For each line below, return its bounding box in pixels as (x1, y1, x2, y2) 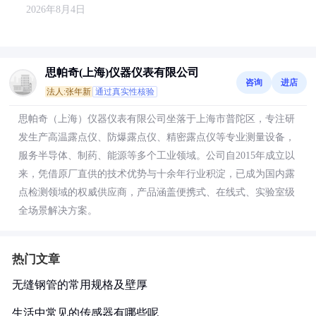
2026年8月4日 (26, 4, 85, 15)
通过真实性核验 (95, 87, 154, 97)
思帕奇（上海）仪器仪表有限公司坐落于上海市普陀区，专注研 (18, 114, 295, 124)
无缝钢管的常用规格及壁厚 (12, 279, 147, 291)
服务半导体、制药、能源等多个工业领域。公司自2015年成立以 (18, 150, 295, 161)
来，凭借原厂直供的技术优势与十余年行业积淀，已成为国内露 (18, 169, 295, 179)
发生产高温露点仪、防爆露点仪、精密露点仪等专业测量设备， (18, 132, 295, 142)
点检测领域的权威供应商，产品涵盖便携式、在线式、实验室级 (18, 187, 295, 197)
